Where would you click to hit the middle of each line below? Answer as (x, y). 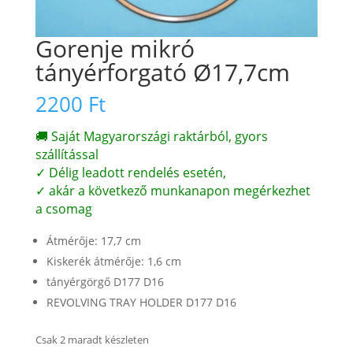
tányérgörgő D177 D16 (105, 282)
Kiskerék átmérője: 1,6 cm (113, 262)
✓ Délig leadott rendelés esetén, (130, 173)
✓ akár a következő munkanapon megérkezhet (173, 191)
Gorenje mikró (115, 49)
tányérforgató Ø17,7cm (162, 72)
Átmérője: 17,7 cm (93, 241)
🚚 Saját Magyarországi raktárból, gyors (151, 137)
